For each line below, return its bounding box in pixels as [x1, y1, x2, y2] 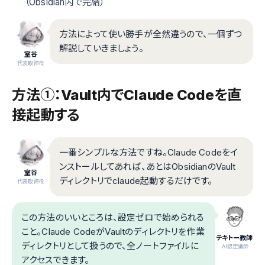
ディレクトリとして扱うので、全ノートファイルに [21, 240, 199, 251]
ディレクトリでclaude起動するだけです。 [59, 174, 213, 186]
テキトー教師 [215, 233, 253, 242]
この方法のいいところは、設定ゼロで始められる [21, 211, 205, 223]
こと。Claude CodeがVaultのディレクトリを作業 [21, 225, 205, 237]
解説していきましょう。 [59, 42, 144, 54]
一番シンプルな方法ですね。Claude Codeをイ [59, 146, 238, 158]
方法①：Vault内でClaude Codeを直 [12, 86, 242, 104]
